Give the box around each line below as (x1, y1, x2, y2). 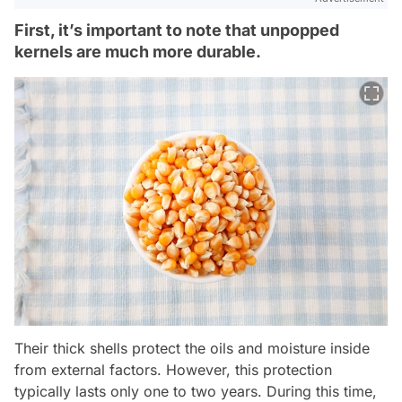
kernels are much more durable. (14, 41, 261, 61)
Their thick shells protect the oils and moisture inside (14, 339, 370, 358)
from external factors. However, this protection (14, 361, 332, 380)
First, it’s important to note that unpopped (14, 20, 339, 39)
